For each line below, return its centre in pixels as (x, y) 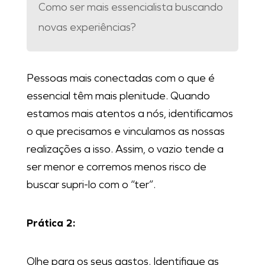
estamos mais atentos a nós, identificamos (130, 114)
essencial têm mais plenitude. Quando (118, 96)
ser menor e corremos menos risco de (116, 167)
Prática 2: (51, 223)
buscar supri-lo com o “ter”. (91, 185)
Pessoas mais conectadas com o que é (120, 78)
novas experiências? (87, 28)
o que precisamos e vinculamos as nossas (125, 132)
